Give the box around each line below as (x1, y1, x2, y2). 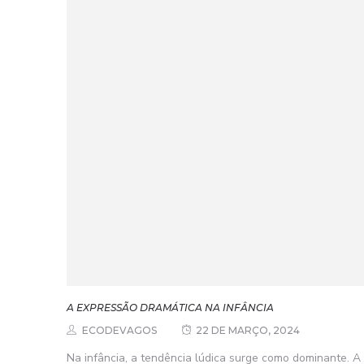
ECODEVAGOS (82, 324, 157, 337)
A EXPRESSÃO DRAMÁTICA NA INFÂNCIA (67, 301, 274, 314)
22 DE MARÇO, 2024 (196, 324, 300, 337)
